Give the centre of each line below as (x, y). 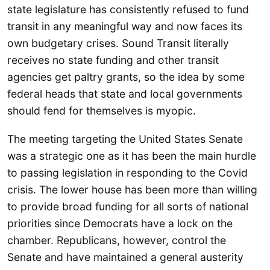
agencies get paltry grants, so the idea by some (126, 77)
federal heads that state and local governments (125, 93)
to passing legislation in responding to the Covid (127, 172)
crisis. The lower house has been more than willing (132, 189)
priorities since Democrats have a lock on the (120, 223)
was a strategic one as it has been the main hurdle (132, 155)
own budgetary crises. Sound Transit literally (118, 43)
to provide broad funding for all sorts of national (128, 206)
